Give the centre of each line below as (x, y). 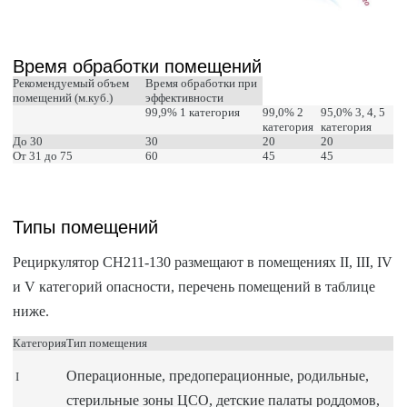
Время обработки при (202, 83)
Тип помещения (107, 342)
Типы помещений (86, 227)
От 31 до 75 (43, 155)
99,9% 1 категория (193, 112)
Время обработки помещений (138, 66)
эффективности (185, 97)
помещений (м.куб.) (63, 97)
